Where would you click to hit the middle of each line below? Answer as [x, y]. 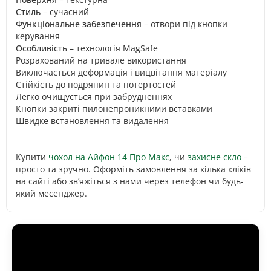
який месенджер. [51, 193]
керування [38, 36]
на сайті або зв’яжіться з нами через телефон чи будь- [130, 181]
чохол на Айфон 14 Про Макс [109, 157]
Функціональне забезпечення [79, 24]
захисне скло [214, 157]
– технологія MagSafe [114, 48]
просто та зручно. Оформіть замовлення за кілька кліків [133, 169]
